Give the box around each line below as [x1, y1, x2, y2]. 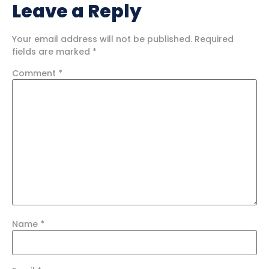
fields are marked [12, 45, 92, 58]
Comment [12, 67, 58, 80]
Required [195, 32, 234, 45]
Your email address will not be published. [12, 32, 192, 45]
